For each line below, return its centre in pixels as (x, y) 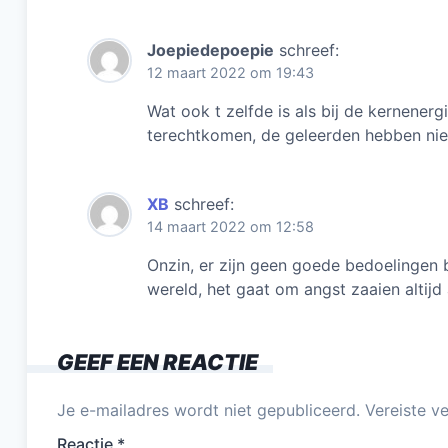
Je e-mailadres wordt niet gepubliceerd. (208, 410)
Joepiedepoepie (210, 50)
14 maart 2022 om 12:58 (230, 227)
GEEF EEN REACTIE (157, 362)
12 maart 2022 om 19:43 (230, 73)
